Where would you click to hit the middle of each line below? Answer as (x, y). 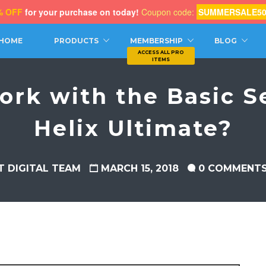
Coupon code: (168, 12)
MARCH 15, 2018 (140, 168)
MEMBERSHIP (156, 41)
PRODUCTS (76, 41)
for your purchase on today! (82, 12)
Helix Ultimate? (133, 128)
